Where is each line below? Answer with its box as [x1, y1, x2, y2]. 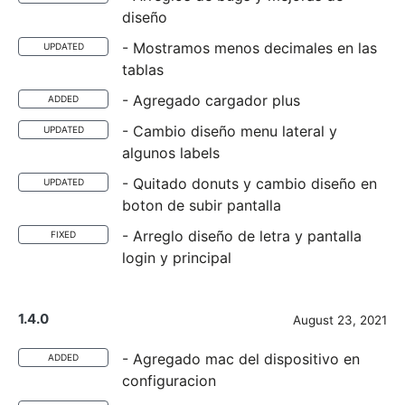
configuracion [122, 372, 216, 390]
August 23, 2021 [293, 313, 387, 327]
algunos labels [122, 144, 220, 162]
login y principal [122, 249, 231, 267]
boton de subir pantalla [122, 196, 281, 214]
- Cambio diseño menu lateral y [122, 122, 337, 140]
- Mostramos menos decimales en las [122, 39, 377, 57]
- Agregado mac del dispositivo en [122, 350, 360, 368]
